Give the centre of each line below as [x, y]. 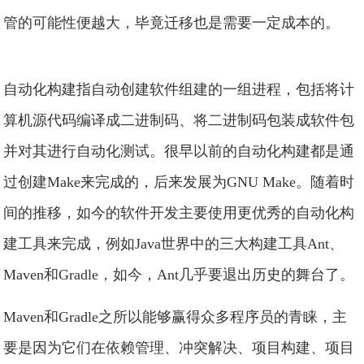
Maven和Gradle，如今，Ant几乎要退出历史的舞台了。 [179, 275]
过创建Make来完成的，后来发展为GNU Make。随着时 [179, 182]
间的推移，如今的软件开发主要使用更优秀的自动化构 [179, 213]
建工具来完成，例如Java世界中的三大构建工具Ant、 [174, 244]
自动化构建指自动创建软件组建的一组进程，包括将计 [179, 89]
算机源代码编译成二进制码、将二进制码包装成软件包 [179, 120]
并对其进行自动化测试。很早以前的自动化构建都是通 [179, 151]
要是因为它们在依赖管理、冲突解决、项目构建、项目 [179, 348]
